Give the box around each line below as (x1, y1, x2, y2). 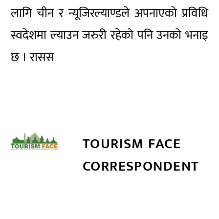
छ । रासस (11, 47, 55, 67)
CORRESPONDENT (82, 154, 199, 178)
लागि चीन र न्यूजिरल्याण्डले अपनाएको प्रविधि (11, 3, 208, 23)
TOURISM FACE (82, 132, 181, 156)
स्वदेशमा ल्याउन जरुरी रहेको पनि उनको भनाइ (11, 25, 208, 45)
